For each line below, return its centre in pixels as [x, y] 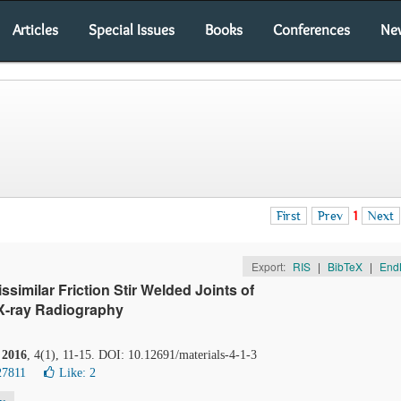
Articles [35, 30]
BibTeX [345, 266]
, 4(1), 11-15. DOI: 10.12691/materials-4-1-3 [142, 355]
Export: [269, 266]
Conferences [311, 30]
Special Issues [132, 30]
